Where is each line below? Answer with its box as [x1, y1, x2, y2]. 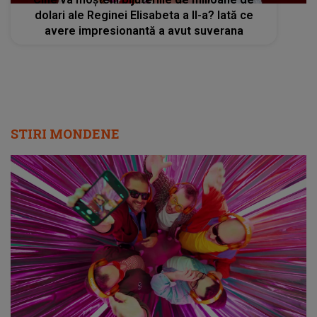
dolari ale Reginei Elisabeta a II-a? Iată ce [34, 8, 253, 22]
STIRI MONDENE [11, 125, 120, 142]
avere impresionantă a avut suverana [44, 23, 243, 38]
